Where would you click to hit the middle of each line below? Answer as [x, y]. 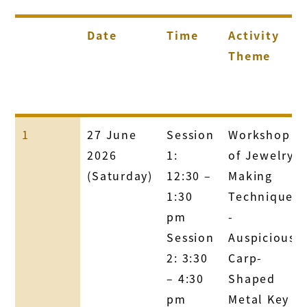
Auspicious [262, 237]
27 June [112, 134]
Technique [261, 196]
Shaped [252, 278]
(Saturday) [120, 175]
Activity [254, 35]
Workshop [259, 134]
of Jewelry [261, 155]
